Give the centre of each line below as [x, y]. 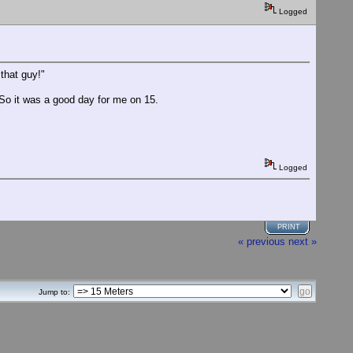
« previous [262, 241]
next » [303, 241]
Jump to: [54, 292]
